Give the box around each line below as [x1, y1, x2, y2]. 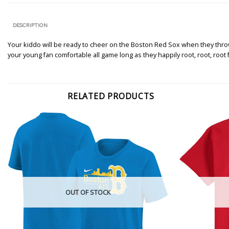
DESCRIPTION [12, 22, 48, 29]
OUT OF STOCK [65, 187, 110, 197]
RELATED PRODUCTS [67, 90, 154, 102]
